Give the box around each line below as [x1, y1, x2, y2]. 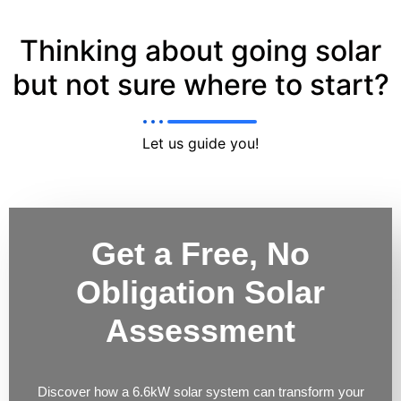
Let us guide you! [142, 134, 259, 153]
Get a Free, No [91, 235, 310, 273]
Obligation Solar [76, 274, 325, 311]
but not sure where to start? [12, 67, 389, 103]
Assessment [106, 312, 295, 350]
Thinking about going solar [20, 33, 381, 69]
